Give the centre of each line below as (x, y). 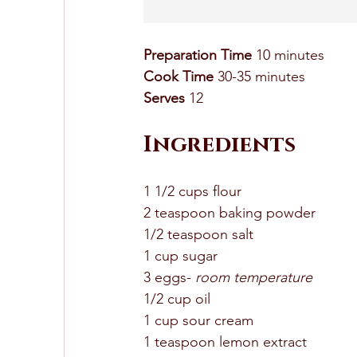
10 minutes (290, 55)
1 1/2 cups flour (194, 192)
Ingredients (222, 145)
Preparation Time (198, 55)
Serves (164, 98)
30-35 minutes (261, 77)
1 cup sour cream (200, 321)
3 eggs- (169, 278)
